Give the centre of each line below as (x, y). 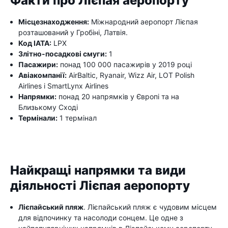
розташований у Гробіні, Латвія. (73, 32)
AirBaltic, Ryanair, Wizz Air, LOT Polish (131, 75)
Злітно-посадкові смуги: (63, 53)
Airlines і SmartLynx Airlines (63, 85)
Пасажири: (38, 64)
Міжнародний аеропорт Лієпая (144, 21)
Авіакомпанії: (42, 75)
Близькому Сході (48, 107)
